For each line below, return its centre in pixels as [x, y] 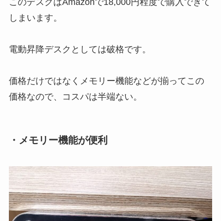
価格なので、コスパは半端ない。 [75, 96]
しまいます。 [35, 18]
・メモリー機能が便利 [58, 140]
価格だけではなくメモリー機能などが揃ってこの [106, 81]
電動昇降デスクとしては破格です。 [80, 49]
